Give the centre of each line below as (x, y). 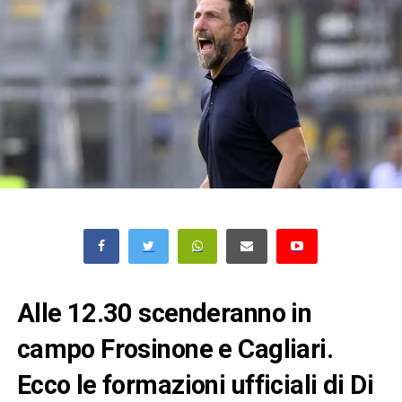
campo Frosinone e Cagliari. (175, 349)
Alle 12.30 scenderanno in (164, 313)
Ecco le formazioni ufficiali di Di (195, 385)
